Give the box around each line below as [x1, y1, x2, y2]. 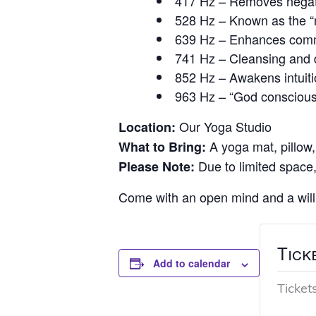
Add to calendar [153, 256, 230, 271]
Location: [119, 118, 176, 137]
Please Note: [119, 157, 195, 176]
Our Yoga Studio [176, 117, 272, 136]
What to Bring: [119, 138, 206, 157]
